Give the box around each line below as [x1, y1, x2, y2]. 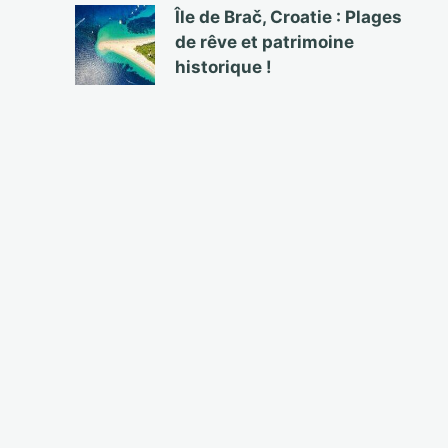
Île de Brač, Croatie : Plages [175, 7, 403, 27]
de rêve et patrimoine [175, 32, 355, 52]
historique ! [175, 57, 273, 77]
